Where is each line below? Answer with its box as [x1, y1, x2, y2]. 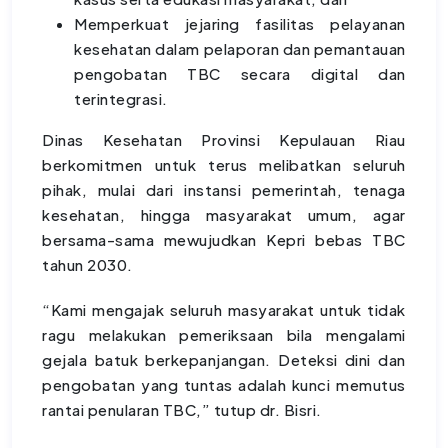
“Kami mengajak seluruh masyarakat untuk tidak [42, 300, 406, 320]
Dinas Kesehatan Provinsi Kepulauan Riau [42, 130, 406, 150]
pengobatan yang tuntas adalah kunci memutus [42, 375, 406, 395]
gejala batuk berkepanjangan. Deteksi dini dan [42, 350, 406, 370]
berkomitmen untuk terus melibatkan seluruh [42, 155, 406, 175]
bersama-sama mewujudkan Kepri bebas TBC [42, 230, 406, 250]
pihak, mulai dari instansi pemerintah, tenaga [42, 180, 406, 200]
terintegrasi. [74, 89, 168, 109]
